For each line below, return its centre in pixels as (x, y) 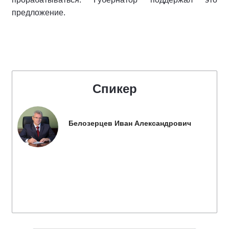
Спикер (114, 88)
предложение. (39, 12)
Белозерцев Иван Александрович (130, 123)
